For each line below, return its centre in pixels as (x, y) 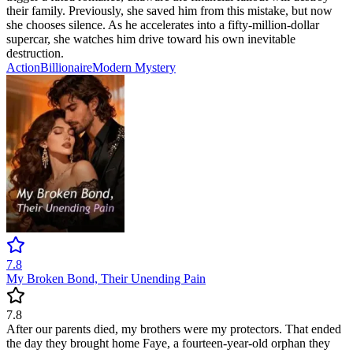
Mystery (155, 68)
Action (23, 68)
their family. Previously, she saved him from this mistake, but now (169, 11)
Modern (113, 68)
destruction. (35, 54)
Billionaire (66, 68)
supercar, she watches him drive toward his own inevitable (151, 39)
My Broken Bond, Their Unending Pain (106, 279)
